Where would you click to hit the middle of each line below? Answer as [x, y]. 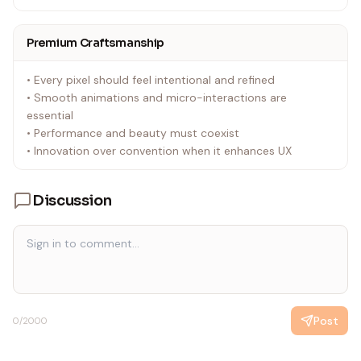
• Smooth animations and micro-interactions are [157, 98]
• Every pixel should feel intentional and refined [151, 80]
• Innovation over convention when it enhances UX [159, 151]
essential [50, 115]
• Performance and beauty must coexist [133, 133]
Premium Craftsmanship [96, 43]
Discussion [72, 201]
